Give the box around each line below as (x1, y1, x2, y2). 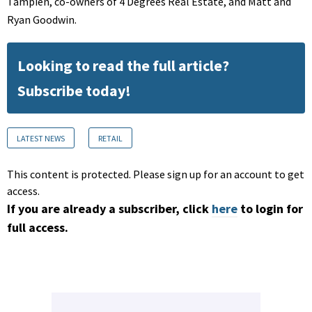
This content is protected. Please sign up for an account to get (7, 167, 304, 182)
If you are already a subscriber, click (7, 201, 209, 217)
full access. (7, 219, 68, 236)
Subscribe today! (17, 81, 131, 101)
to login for (240, 201, 303, 217)
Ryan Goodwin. (7, 13, 77, 27)
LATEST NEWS (17, 133, 65, 144)
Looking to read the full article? (17, 56, 229, 76)
